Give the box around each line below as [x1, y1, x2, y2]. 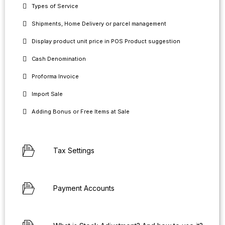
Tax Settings [53, 146, 94, 155]
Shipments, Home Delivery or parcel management [32, 20, 166, 27]
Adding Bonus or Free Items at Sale [32, 108, 130, 115]
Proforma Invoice [32, 73, 79, 80]
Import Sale [32, 90, 63, 97]
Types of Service [32, 3, 78, 10]
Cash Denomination [32, 55, 86, 62]
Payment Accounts [53, 184, 115, 192]
